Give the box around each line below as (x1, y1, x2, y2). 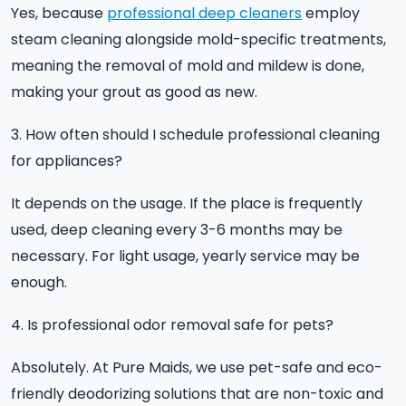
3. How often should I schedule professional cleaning (11, 123, 380, 145)
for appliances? (11, 150, 122, 171)
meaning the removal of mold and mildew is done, (11, 54, 364, 76)
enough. (11, 271, 67, 293)
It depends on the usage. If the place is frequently (11, 192, 362, 214)
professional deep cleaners (107, 2, 302, 24)
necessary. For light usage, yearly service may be (11, 245, 360, 266)
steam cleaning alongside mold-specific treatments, (11, 28, 386, 50)
